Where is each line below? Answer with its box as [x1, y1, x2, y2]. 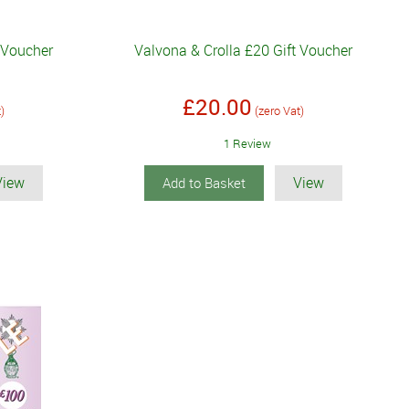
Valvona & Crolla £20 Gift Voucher [134, 39, 353, 60]
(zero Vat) [255, 101, 305, 119]
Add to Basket [163, 173, 246, 192]
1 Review [223, 134, 271, 152]
